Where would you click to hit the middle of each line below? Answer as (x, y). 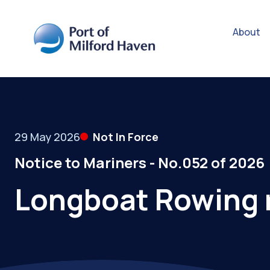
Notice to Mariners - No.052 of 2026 (140, 162)
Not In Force (126, 137)
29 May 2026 (47, 137)
